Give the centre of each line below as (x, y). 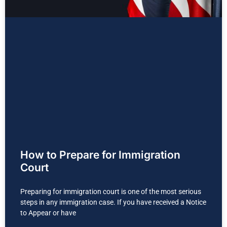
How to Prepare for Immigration (100, 155)
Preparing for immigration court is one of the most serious (111, 191)
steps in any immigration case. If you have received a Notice (113, 202)
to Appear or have (48, 213)
